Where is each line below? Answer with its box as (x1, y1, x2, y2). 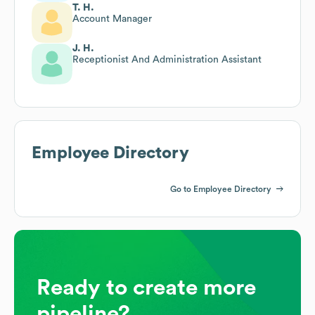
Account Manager (72, 13, 152, 24)
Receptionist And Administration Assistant (72, 54, 262, 65)
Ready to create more (37, 276, 256, 299)
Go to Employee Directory (170, 184, 271, 193)
